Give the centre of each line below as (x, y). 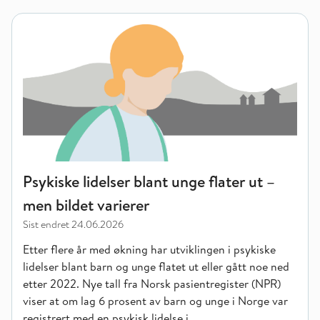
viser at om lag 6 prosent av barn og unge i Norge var (155, 301)
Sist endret (46, 224)
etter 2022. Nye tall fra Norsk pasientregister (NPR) (152, 284)
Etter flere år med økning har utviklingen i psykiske (149, 249)
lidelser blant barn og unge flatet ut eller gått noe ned (156, 266)
